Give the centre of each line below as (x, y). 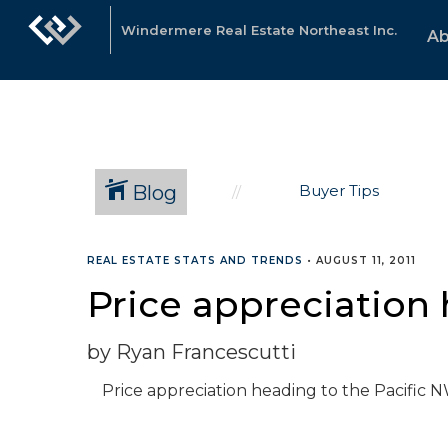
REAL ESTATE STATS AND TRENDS (195, 260)
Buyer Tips (339, 190)
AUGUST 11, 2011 (366, 260)
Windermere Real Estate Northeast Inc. (259, 30)
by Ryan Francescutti (191, 352)
